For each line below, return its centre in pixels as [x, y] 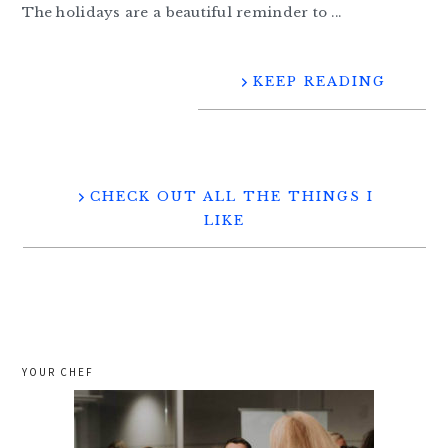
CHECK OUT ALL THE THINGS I [231, 196]
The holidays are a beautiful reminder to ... [182, 12]
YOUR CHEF [58, 371]
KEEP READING [319, 81]
